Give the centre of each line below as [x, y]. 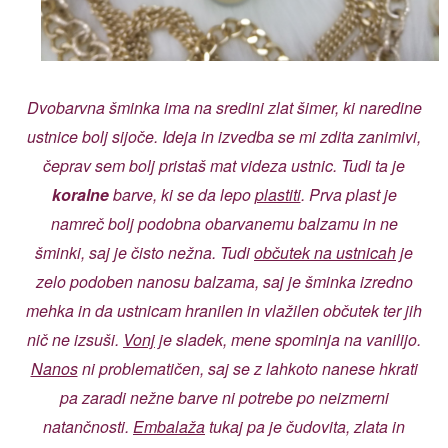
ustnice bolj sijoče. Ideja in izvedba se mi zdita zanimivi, [224, 136]
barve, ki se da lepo [181, 194]
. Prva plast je [348, 194]
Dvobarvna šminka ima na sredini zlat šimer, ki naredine [224, 107]
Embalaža [169, 426]
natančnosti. [88, 426]
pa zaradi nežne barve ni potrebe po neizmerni [224, 397]
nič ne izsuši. [75, 339]
